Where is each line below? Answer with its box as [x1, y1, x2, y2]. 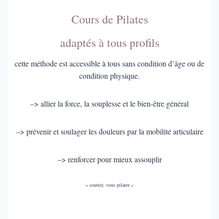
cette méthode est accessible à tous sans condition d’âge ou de [15, 58, 204, 68]
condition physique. [79, 70, 140, 81]
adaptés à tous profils [60, 34, 159, 50]
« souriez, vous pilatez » [86, 181, 133, 188]
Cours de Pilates [71, 11, 148, 27]
